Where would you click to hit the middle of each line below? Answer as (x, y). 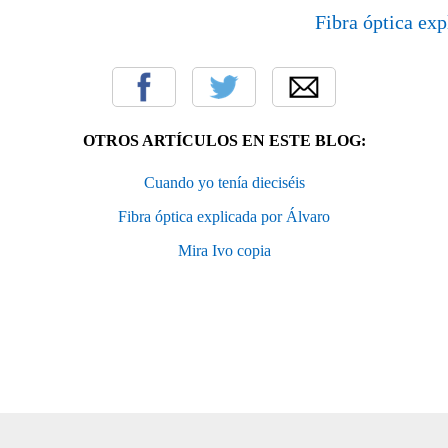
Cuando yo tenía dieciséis (224, 183)
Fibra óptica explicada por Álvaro (224, 217)
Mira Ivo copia (224, 251)
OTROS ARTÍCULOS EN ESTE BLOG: (224, 141)
